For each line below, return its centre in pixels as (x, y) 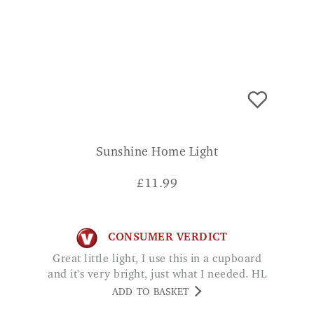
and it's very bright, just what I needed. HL (157, 274)
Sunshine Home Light (157, 152)
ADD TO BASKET (150, 293)
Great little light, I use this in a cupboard (57, 259)
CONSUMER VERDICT (168, 238)
